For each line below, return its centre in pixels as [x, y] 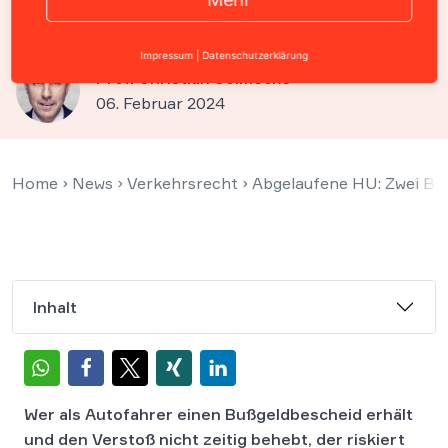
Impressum [166, 55]
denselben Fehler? [140, 25]
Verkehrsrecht [182, 183]
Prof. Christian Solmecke [193, 78]
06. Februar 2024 [160, 103]
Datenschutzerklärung [255, 55]
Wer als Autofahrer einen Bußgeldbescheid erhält [218, 414]
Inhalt [55, 307]
